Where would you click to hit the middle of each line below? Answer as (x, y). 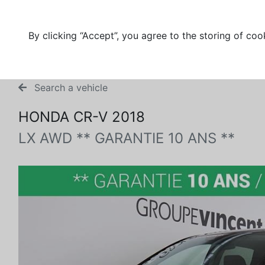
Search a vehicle (70, 88)
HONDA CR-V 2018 (82, 117)
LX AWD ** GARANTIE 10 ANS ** (127, 138)
